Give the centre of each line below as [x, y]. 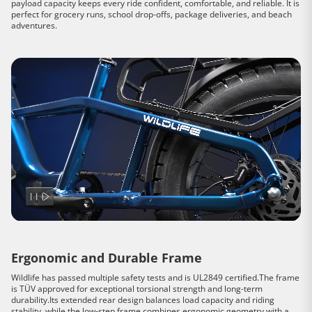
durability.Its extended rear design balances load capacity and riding [143, 299]
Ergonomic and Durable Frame [107, 257]
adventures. [34, 26]
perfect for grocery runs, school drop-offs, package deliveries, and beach [151, 15]
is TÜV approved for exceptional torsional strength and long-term [137, 288]
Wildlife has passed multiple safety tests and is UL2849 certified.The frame [155, 277]
